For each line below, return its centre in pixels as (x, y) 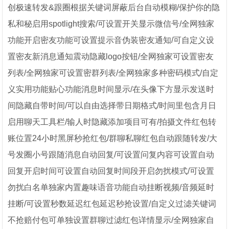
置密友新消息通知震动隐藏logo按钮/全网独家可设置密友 (111, 57)
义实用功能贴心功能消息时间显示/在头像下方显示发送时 (111, 89)
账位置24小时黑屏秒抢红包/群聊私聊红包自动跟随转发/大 (113, 139)
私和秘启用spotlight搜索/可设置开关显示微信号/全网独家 (111, 24)
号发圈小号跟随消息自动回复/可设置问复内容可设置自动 (111, 155)
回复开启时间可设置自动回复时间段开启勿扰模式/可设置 (111, 171)
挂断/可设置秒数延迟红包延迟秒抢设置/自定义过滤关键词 (112, 204)
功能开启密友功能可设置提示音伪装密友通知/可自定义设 (111, 40)
